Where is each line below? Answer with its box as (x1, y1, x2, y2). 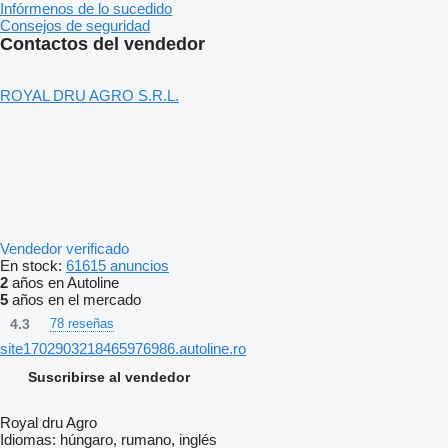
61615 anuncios (66, 257, 169, 275)
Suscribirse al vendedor (28, 369, 190, 386)
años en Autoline (8, 274, 119, 292)
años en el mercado (8, 291, 141, 309)
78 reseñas (50, 316, 114, 332)
